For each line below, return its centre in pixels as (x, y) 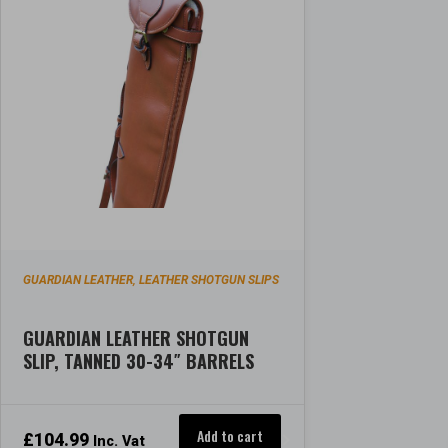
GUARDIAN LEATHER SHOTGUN (136, 337)
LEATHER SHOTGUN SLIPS (209, 280)
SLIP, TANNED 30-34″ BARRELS (139, 360)
